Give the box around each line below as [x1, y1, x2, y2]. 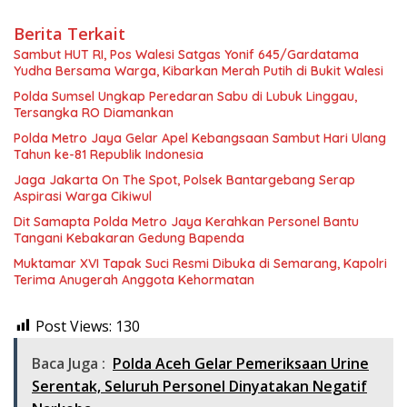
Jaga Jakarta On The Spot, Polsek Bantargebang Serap [14, 171, 355, 188]
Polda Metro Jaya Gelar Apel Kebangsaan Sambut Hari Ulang [14, 129, 386, 146]
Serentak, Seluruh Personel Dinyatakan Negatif [32, 375, 367, 396]
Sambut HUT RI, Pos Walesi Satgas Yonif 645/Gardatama [14, 45, 359, 63]
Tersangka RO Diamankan [14, 104, 174, 121]
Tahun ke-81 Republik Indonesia [14, 145, 203, 163]
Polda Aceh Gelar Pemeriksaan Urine [113, 352, 369, 373]
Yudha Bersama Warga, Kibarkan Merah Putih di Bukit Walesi [14, 62, 383, 79]
